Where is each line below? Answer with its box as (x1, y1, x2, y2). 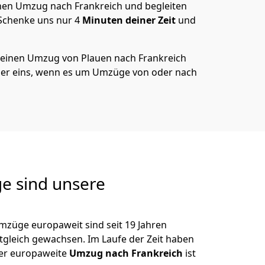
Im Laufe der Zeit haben (88, 232, 194, 245)
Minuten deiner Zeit (82, 14, 176, 27)
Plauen (79, 51, 114, 64)
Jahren (135, 218, 167, 231)
